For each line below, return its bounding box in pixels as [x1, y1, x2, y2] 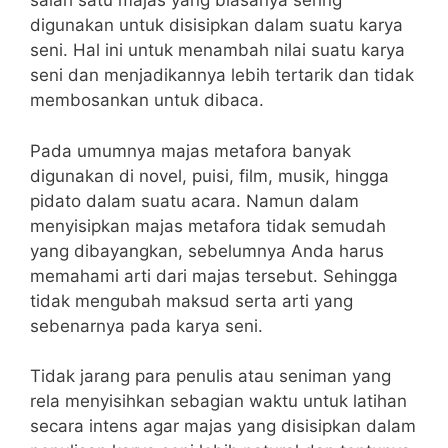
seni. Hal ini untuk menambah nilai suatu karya [30, 40, 405, 61]
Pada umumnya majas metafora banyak [30, 140, 351, 161]
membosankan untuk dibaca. [30, 90, 264, 111]
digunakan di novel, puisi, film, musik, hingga [30, 165, 389, 186]
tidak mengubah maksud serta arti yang [30, 290, 353, 311]
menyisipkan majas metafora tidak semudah [30, 215, 386, 236]
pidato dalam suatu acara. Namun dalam [30, 190, 359, 211]
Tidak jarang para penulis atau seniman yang [30, 366, 391, 387]
